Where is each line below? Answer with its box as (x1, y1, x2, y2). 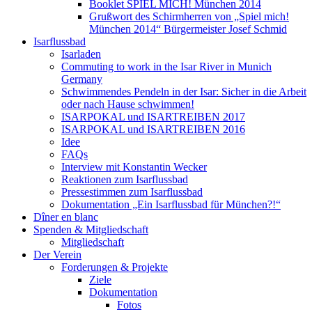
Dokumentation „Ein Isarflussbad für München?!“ (61, 198, 281, 210)
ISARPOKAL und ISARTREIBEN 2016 (61, 123, 245, 135)
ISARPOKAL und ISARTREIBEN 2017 (61, 110, 245, 123)
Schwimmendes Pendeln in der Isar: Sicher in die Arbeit (61, 85, 306, 97)
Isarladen (61, 47, 101, 60)
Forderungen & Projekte (61, 260, 168, 273)
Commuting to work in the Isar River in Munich (61, 60, 272, 72)
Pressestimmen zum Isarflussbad (61, 185, 203, 198)
